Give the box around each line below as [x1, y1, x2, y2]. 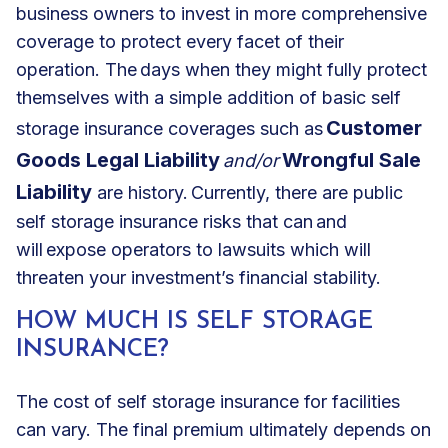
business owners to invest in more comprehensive [16, 2, 427, 24]
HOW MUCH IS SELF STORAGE [16, 309, 373, 334]
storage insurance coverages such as [16, 117, 326, 139]
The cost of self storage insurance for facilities [16, 390, 400, 412]
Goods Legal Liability [16, 147, 220, 172]
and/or [220, 149, 282, 171]
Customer [326, 115, 422, 140]
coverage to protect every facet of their [16, 30, 344, 52]
